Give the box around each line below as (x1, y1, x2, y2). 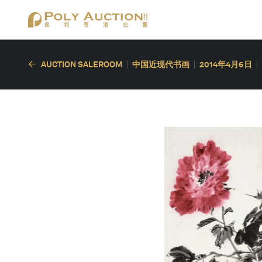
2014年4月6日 (199, 60, 252, 69)
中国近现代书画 (132, 60, 189, 69)
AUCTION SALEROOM (41, 60, 122, 69)
